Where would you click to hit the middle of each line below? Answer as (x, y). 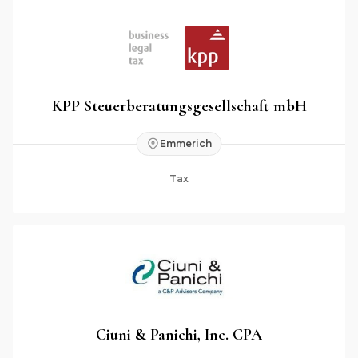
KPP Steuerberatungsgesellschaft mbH (179, 106)
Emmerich (185, 143)
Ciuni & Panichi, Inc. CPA (179, 334)
